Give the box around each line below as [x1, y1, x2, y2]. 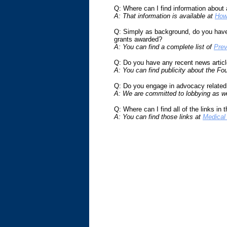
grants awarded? [114, 35, 162, 43]
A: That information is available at [114, 12, 215, 20]
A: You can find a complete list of [114, 43, 214, 51]
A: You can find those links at [114, 113, 203, 121]
